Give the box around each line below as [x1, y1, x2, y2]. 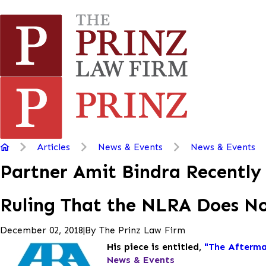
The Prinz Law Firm [99, 224, 185, 236]
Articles [37, 141, 71, 153]
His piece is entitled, [107, 240, 204, 252]
